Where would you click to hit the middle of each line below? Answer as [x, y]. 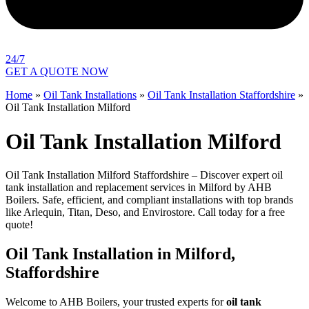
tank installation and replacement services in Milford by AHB [139, 188]
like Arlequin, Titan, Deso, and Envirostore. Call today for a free [145, 212]
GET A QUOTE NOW [57, 72]
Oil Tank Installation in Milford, [120, 254]
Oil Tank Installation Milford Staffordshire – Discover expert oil [144, 175]
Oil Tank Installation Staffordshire [221, 95]
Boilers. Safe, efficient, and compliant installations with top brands [149, 200]
